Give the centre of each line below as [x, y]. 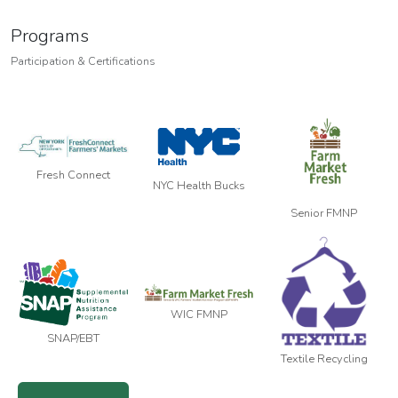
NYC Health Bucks [199, 186]
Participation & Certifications [83, 61]
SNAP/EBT [73, 339]
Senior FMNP [324, 214]
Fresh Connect [73, 175]
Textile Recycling [324, 359]
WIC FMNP [199, 315]
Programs [50, 36]
